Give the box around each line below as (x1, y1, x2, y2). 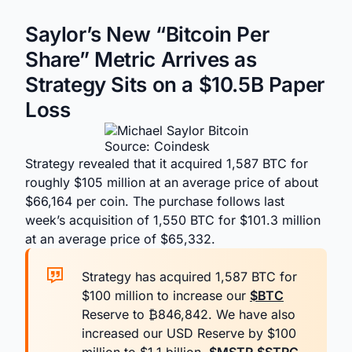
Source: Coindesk (104, 138, 210, 154)
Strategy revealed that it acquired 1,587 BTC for (25, 156, 308, 171)
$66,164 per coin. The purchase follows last (25, 193, 284, 209)
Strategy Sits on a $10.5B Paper (25, 72, 324, 97)
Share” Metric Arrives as (25, 47, 257, 71)
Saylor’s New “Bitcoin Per (25, 22, 269, 46)
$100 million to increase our (82, 288, 250, 303)
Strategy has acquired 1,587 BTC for (82, 269, 297, 284)
